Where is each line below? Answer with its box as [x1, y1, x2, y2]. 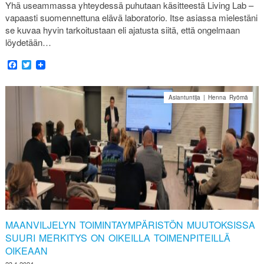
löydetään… [5, 35, 51, 48]
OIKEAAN [5, 243, 48, 258]
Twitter [31, 57, 58, 71]
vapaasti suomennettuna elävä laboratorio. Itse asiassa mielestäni [5, 11, 258, 24]
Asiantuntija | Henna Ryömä [169, 93, 249, 101]
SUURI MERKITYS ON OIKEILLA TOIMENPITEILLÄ [5, 230, 230, 245]
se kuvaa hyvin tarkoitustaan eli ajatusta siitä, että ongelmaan [5, 23, 240, 36]
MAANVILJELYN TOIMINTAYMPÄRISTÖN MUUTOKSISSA [5, 217, 255, 232]
